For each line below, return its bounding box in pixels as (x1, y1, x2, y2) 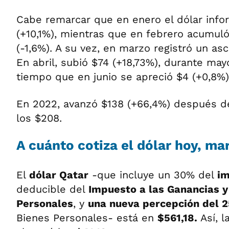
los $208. (16, 111, 62, 124)
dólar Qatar (29, 168, 88, 181)
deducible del (16, 182, 88, 195)
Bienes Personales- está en (16, 211, 157, 224)
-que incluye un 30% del (88, 168, 217, 181)
